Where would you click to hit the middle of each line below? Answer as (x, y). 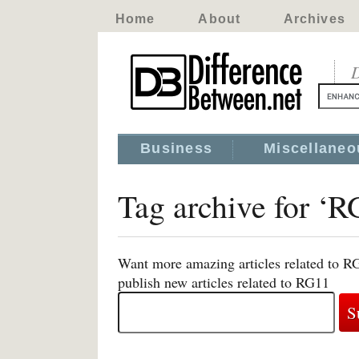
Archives (314, 19)
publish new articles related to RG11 (224, 282)
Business (177, 148)
